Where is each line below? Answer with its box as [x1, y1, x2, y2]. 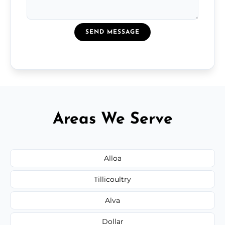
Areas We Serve [52, 111, 173, 128]
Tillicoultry [94, 174, 131, 184]
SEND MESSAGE [85, 29, 140, 35]
